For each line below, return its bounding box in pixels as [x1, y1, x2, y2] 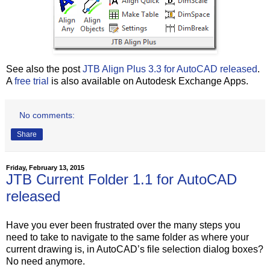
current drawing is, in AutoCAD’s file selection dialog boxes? [6, 243, 263, 254]
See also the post [6, 64, 83, 75]
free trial [14, 76, 49, 87]
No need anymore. [6, 256, 85, 266]
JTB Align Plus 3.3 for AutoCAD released [83, 64, 257, 75]
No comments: [19, 110, 75, 121]
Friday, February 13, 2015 [6, 164, 84, 172]
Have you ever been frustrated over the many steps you [6, 219, 240, 230]
